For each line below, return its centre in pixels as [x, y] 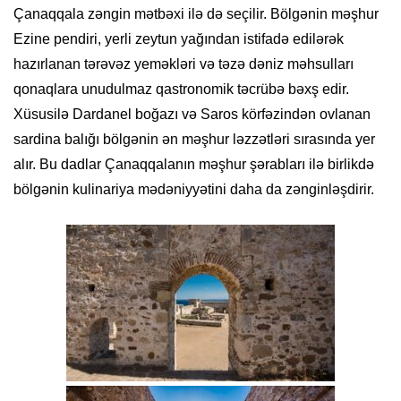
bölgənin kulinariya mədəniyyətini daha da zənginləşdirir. [194, 190]
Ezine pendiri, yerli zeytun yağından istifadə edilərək [179, 39]
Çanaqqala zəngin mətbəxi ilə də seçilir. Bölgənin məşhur [196, 14]
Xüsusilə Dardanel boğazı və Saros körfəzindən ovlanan [192, 115]
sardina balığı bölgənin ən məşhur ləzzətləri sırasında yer [194, 140]
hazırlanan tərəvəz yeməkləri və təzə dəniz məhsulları [183, 64]
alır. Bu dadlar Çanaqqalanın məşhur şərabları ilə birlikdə [194, 165]
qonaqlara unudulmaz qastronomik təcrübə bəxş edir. [181, 90]
